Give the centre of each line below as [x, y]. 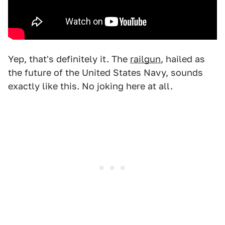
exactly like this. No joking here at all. [90, 86]
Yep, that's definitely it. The [69, 59]
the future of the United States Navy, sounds [105, 73]
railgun [145, 59]
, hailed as [183, 59]
